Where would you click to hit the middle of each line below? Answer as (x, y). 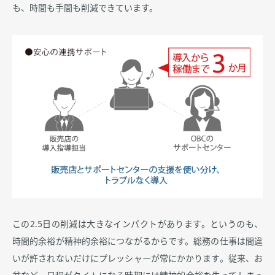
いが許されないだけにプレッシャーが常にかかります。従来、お (137, 259)
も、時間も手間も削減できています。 (85, 8)
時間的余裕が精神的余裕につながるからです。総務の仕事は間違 (137, 242)
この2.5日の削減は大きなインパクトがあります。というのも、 (137, 224)
